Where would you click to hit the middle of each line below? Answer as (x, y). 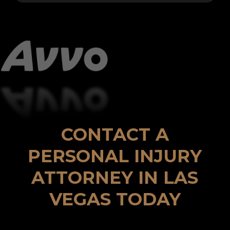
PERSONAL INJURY (115, 156)
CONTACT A (115, 134)
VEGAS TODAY (115, 199)
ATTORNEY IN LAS (115, 177)
